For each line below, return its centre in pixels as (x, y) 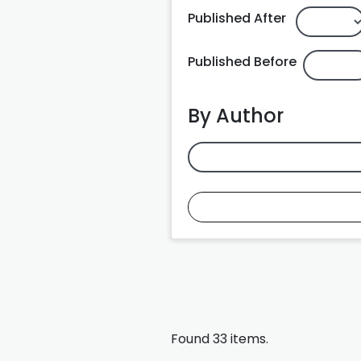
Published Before (242, 61)
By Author (236, 115)
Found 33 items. (220, 338)
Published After (237, 18)
